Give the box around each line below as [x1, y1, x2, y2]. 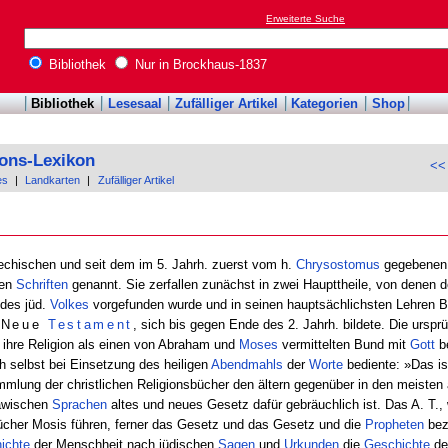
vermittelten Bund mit [277, 336, 410, 352]
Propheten [364, 416, 424, 432]
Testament [48, 316, 133, 332]
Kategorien [291, 96, 359, 112]
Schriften [15, 276, 68, 292]
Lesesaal [107, 96, 162, 112]
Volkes [49, 296, 89, 312]
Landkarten [25, 174, 81, 187]
